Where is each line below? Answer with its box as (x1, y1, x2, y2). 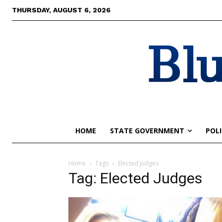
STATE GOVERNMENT (110, 126, 184, 135)
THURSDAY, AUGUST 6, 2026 (12, 6, 111, 14)
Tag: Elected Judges (68, 169, 202, 187)
